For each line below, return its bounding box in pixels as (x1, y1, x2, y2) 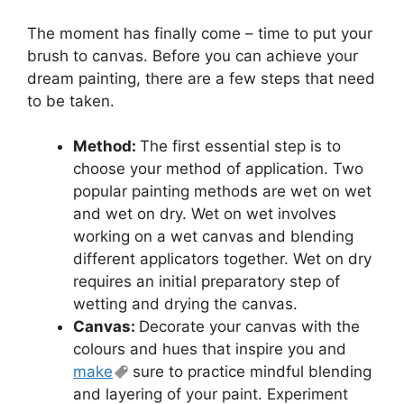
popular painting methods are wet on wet (73, 182, 372, 200)
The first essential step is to (140, 137, 341, 155)
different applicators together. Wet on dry (73, 250, 372, 268)
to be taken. (27, 91, 115, 110)
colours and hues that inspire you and (73, 340, 346, 358)
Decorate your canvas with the (139, 317, 360, 335)
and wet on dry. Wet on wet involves (73, 205, 336, 223)
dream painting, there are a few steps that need (27, 69, 375, 87)
